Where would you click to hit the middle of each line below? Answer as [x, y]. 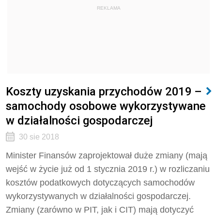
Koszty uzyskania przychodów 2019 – [104, 91]
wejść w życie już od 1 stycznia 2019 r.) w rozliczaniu [108, 169]
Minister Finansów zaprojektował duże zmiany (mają [107, 155]
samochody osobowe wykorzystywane [106, 106]
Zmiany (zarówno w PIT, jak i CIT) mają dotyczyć [100, 210]
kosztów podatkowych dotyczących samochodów [100, 183]
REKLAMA [108, 8]
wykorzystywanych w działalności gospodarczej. [98, 196]
